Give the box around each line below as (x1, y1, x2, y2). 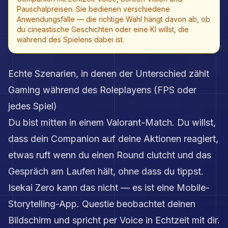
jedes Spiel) (8, 100, 57, 111)
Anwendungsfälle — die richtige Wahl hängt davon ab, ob (17, 14, 210, 23)
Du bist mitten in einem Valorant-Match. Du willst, (8, 117, 216, 128)
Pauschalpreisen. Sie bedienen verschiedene (17, 4, 170, 13)
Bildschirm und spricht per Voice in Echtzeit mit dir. (8, 214, 220, 225)
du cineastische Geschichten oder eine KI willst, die (17, 24, 189, 34)
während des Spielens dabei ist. (17, 35, 124, 44)
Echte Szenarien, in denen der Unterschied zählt (8, 68, 209, 79)
